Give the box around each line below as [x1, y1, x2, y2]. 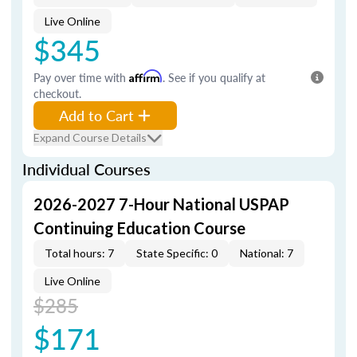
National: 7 [240, 246, 293, 260]
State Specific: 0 [136, 246, 218, 260]
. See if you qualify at [163, 69, 265, 85]
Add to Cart [59, 105, 134, 125]
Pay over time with [33, 69, 129, 85]
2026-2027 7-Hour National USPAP [33, 194, 289, 214]
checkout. [33, 85, 81, 101]
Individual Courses [22, 158, 151, 180]
